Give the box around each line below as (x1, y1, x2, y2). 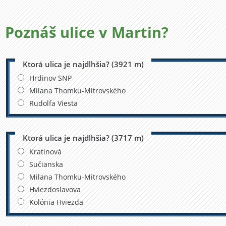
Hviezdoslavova (29, 184, 81, 194)
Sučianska (29, 159, 63, 169)
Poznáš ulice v (5, 22, 111, 42)
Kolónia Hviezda (29, 197, 83, 207)
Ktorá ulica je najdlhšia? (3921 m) (22, 59, 144, 69)
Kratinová (29, 146, 62, 156)
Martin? (111, 22, 168, 42)
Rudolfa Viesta (29, 98, 78, 108)
